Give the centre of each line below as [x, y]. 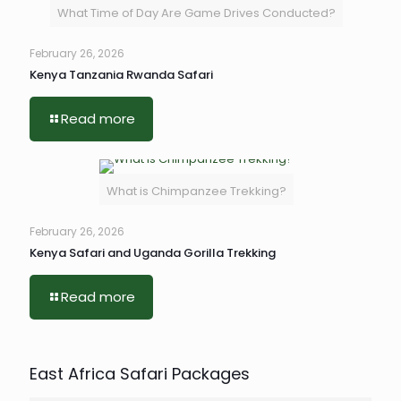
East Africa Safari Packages [140, 374]
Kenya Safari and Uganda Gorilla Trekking [153, 253]
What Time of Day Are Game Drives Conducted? [196, 13]
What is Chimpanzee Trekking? [196, 191]
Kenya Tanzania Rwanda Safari [121, 75]
